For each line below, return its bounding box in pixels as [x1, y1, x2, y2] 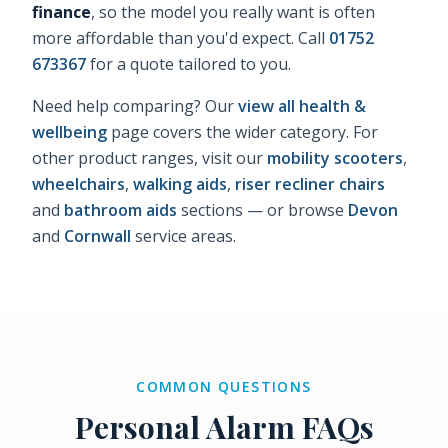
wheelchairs [32, 173, 125, 196]
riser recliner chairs [235, 173, 385, 196]
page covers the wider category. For [107, 121, 378, 144]
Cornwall [64, 225, 131, 248]
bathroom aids [64, 199, 177, 222]
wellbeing [32, 121, 107, 144]
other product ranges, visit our [32, 147, 263, 170]
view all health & [238, 95, 366, 118]
